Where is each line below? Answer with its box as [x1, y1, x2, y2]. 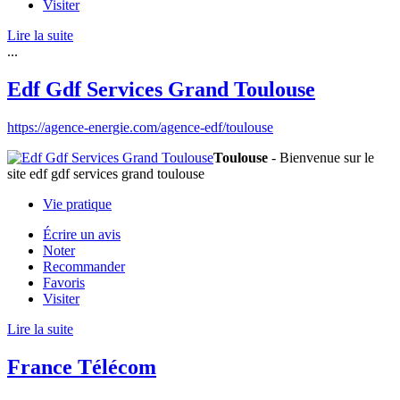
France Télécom [7, 354, 156, 379]
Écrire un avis [43, 226, 121, 242]
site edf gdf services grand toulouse [7, 165, 204, 181]
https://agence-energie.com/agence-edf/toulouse [7, 119, 273, 135]
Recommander [43, 258, 125, 274]
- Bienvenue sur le [268, 149, 374, 165]
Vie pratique [43, 196, 112, 212]
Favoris [43, 274, 85, 290]
